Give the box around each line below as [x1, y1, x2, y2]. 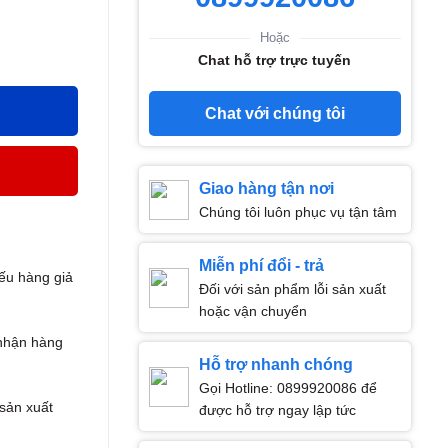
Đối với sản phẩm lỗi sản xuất [198, 281, 386, 297]
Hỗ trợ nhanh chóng [198, 356, 353, 373]
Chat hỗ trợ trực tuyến [198, 52, 352, 68]
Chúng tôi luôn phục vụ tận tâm [198, 204, 397, 220]
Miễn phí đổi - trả [198, 257, 324, 274]
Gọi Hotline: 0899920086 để [198, 380, 377, 396]
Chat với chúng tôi [204, 105, 345, 122]
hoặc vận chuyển [198, 303, 307, 319]
